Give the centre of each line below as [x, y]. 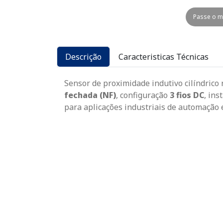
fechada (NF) [90, 95]
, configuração [143, 95]
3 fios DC [187, 95]
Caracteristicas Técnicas [164, 57]
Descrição [83, 57]
